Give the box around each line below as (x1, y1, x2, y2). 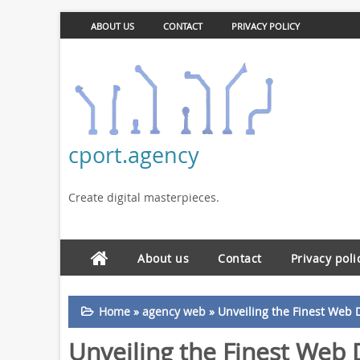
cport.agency (67, 140, 199, 170)
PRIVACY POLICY (231, 20, 300, 32)
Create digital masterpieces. (67, 190, 219, 205)
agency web (141, 304, 206, 319)
